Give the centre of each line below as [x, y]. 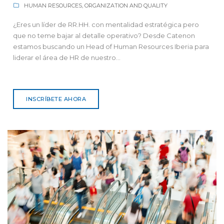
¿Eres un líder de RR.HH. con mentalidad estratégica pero [106, 24]
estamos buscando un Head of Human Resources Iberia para [111, 46]
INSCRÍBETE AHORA [56, 99]
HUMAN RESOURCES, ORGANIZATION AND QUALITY [95, 5]
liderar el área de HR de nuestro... [67, 57]
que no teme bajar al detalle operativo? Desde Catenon [104, 35]
